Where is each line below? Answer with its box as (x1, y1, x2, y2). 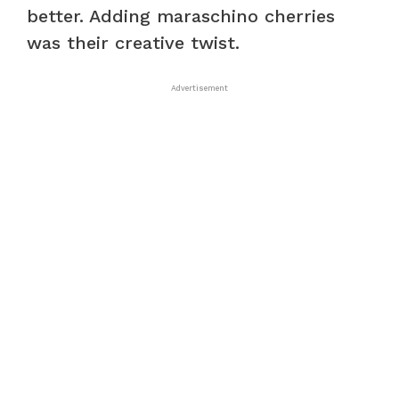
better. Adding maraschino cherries (27, 5, 335, 28)
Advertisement (171, 84, 228, 94)
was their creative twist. (27, 32, 240, 54)
